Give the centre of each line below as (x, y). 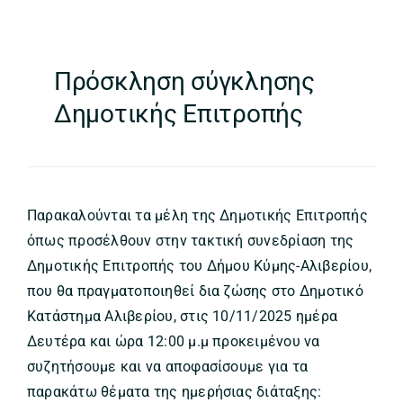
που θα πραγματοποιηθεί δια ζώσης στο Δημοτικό (195, 291)
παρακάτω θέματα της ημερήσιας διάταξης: (174, 392)
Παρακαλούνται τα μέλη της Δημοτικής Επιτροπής (197, 216)
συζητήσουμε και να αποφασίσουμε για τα (167, 367)
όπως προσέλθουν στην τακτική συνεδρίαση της (190, 241)
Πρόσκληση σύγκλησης (184, 82)
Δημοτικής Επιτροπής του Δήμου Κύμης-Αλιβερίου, (199, 266)
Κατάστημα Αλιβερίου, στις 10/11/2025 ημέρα (182, 317)
